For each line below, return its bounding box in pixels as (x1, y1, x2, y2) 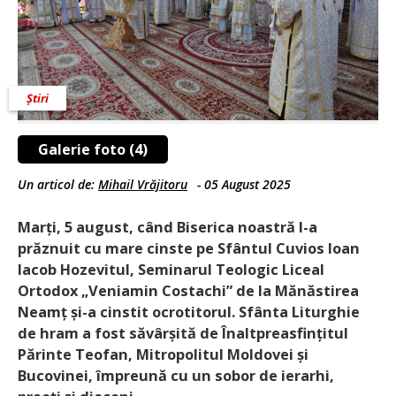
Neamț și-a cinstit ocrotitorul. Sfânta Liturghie (18, 301, 360, 322)
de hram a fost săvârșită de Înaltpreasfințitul (18, 323, 348, 343)
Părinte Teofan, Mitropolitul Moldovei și (18, 344, 308, 364)
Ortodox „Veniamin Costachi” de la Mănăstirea (18, 280, 359, 301)
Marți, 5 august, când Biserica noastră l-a (18, 217, 317, 237)
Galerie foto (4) (38, 139, 148, 159)
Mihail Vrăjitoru (98, 175, 187, 193)
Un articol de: (18, 175, 98, 193)
